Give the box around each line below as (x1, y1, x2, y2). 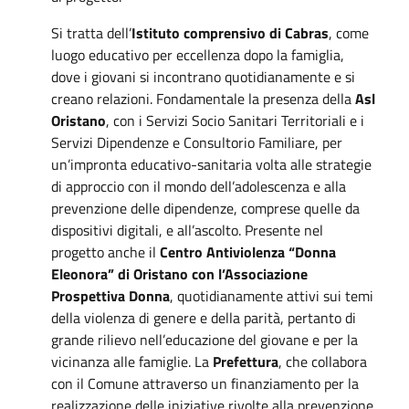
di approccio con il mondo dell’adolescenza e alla (51, 174, 346, 197)
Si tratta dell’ (51, 21, 131, 44)
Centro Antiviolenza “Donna (160, 240, 336, 263)
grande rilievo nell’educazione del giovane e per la (51, 328, 358, 351)
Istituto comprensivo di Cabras (131, 21, 329, 44)
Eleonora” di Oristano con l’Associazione (51, 262, 308, 285)
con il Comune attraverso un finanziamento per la (51, 372, 359, 394)
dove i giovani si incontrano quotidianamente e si (51, 65, 355, 88)
